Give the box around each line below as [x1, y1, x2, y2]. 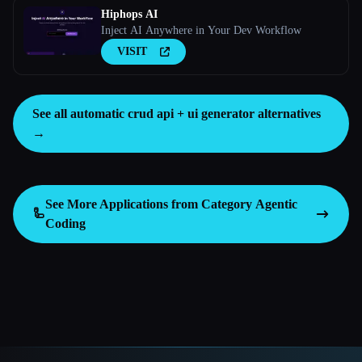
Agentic [255, 197, 297, 211]
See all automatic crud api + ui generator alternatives [32, 107, 321, 120]
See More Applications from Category [45, 197, 255, 211]
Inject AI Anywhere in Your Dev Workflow [101, 24, 301, 36]
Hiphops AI [101, 8, 158, 20]
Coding [45, 217, 86, 230]
